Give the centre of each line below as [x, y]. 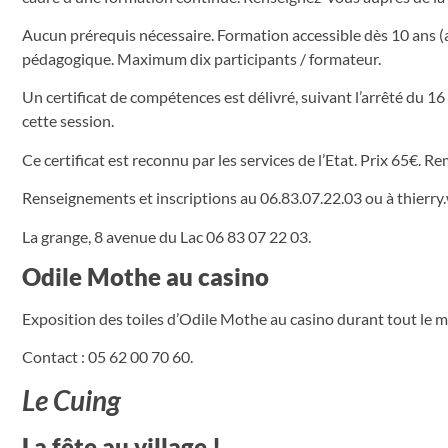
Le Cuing [71, 399]
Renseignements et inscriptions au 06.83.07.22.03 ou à [209, 198]
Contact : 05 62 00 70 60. [107, 357]
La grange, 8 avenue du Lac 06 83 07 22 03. [166, 236]
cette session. [68, 121]
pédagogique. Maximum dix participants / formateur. [201, 59]
